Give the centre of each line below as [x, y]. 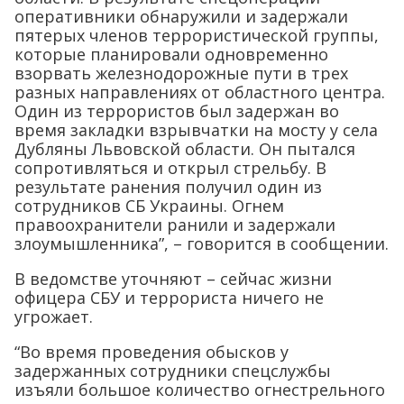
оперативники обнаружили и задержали [181, 16]
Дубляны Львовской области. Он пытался [185, 149]
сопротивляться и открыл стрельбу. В [170, 168]
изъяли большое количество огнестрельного [200, 390]
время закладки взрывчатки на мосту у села [196, 130]
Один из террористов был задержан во [177, 111]
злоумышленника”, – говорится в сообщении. [202, 243]
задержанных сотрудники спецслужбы [173, 371]
